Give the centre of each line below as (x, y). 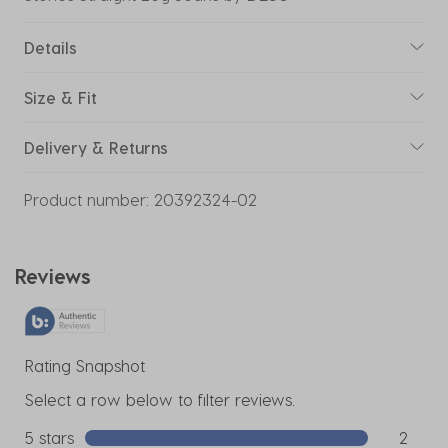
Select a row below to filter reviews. (160, 399)
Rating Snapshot (85, 365)
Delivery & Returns (96, 147)
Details (50, 47)
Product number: (86, 199)
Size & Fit (60, 97)
